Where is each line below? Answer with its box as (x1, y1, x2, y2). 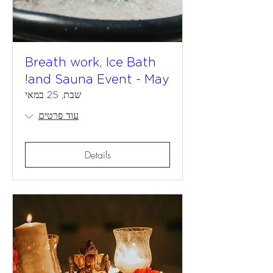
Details (84, 148, 111, 161)
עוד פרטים (38, 111, 79, 121)
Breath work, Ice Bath (25, 57, 156, 69)
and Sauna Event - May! (28, 74, 169, 86)
